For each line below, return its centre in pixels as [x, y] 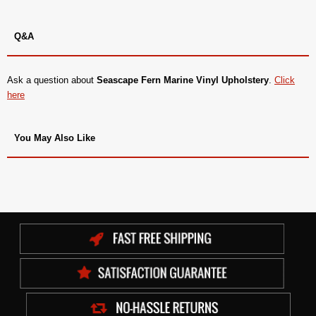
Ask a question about [52, 80]
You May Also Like [55, 138]
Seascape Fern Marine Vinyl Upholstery [183, 80]
